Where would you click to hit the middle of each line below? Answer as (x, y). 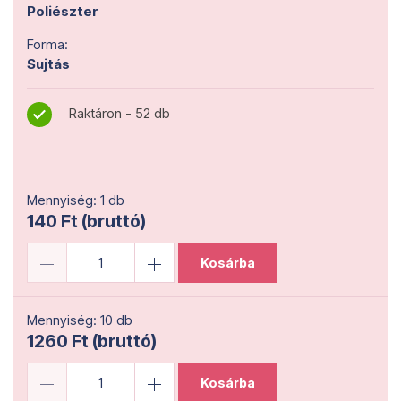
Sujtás (48, 64)
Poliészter (63, 11)
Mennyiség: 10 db (80, 320)
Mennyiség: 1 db (76, 200)
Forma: (47, 44)
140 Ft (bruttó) (86, 221)
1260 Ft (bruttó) (92, 341)
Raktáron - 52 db (118, 114)
